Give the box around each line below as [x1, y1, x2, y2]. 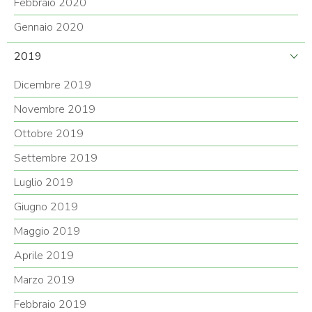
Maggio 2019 [14, 224, 80, 240]
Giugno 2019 [14, 199, 78, 215]
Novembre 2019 [14, 102, 95, 118]
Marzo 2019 [14, 272, 75, 288]
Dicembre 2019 [14, 77, 91, 93]
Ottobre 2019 [14, 126, 84, 142]
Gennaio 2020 [14, 19, 84, 36]
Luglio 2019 [14, 175, 73, 191]
